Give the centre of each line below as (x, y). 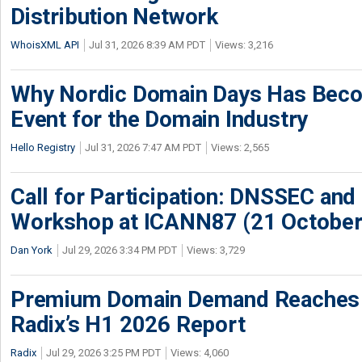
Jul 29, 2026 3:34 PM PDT (120, 250)
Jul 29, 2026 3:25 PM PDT (103, 353)
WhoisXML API (45, 45)
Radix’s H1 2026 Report (128, 324)
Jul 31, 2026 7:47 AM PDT (143, 147)
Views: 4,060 (200, 353)
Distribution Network (115, 17)
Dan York (32, 250)
